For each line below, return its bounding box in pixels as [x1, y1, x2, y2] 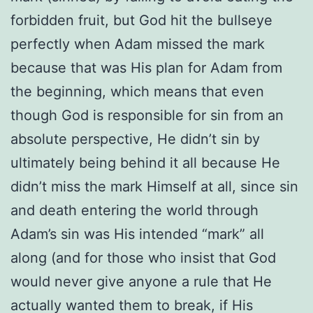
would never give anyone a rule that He [10, 272, 272, 290]
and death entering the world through [10, 201, 259, 219]
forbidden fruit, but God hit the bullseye [10, 11, 272, 29]
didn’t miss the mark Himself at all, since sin [10, 177, 298, 195]
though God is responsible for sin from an [10, 106, 284, 124]
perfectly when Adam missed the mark [10, 35, 265, 52]
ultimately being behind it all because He [10, 154, 280, 171]
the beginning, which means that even [10, 82, 264, 100]
